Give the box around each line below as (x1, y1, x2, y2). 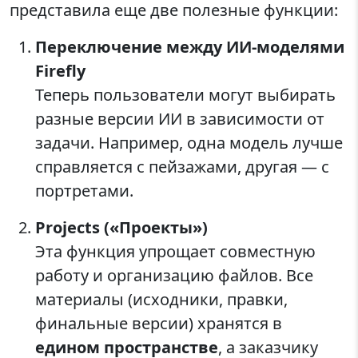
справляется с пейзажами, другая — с (35, 156, 329, 178)
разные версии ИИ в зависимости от (35, 108, 324, 130)
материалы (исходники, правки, (35, 288, 288, 311)
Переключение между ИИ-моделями (35, 36, 344, 58)
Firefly (35, 60, 86, 82)
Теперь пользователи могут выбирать (35, 84, 336, 106)
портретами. (35, 180, 133, 202)
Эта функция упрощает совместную (35, 241, 316, 263)
